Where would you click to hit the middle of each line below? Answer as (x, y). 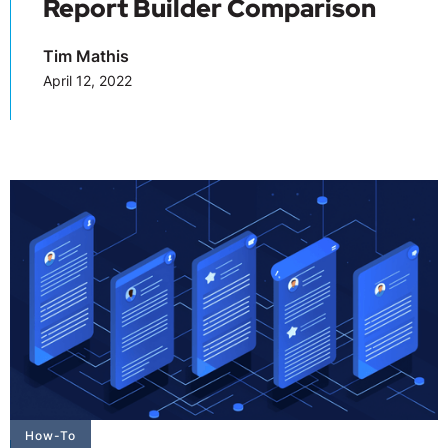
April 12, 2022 (87, 81)
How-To (50, 435)
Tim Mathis (86, 56)
